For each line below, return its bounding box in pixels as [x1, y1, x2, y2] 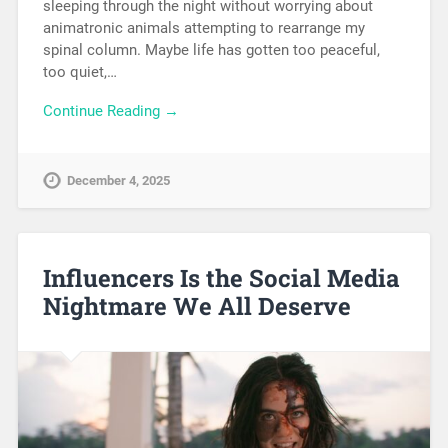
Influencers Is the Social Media [42, 261, 400, 294]
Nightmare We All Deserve [42, 289, 351, 322]
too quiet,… [42, 63, 117, 82]
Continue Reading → [42, 102, 179, 121]
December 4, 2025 [66, 172, 170, 188]
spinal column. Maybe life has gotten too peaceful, [42, 41, 380, 60]
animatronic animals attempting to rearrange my [42, 19, 365, 38]
